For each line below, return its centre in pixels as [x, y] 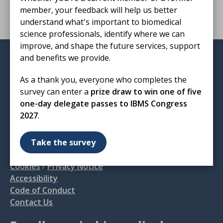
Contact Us [31, 202]
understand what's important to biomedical [101, 22]
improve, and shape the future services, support [110, 46]
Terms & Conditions [48, 154]
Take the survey [63, 142]
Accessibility [34, 178]
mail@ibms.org [46, 132]
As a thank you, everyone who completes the [103, 79]
